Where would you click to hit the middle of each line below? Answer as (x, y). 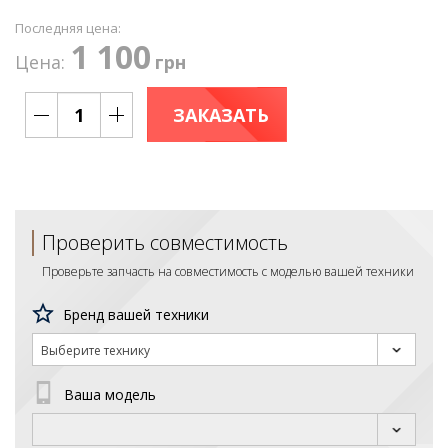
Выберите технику (95, 350)
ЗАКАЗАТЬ (221, 115)
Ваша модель (110, 394)
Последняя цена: (68, 28)
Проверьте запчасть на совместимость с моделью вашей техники (228, 271)
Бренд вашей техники (136, 314)
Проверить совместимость (165, 242)
